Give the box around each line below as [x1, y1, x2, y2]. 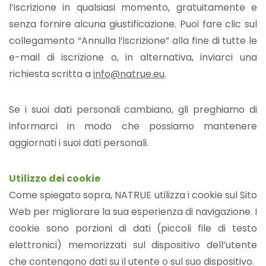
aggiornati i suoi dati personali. [9, 136, 148, 150]
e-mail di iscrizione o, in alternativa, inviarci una [9, 50, 257, 65]
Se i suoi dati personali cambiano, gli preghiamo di [9, 103, 257, 117]
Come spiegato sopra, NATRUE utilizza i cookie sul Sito [9, 188, 257, 202]
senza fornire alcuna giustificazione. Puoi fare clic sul [9, 17, 257, 31]
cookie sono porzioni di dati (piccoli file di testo [9, 221, 257, 236]
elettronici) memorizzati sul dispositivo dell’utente [9, 238, 257, 252]
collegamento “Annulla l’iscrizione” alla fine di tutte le [9, 34, 257, 48]
